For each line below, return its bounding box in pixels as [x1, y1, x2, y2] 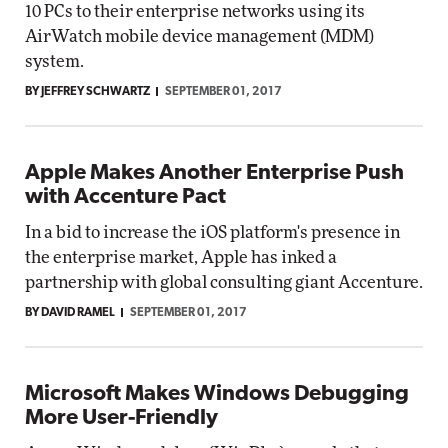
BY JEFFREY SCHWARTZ [25, 86, 150, 98]
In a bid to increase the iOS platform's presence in [25, 224, 400, 241]
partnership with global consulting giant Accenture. [25, 274, 423, 291]
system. [25, 53, 84, 70]
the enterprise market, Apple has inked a [25, 249, 337, 266]
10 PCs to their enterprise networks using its [25, 3, 365, 20]
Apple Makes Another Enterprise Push [25, 162, 404, 185]
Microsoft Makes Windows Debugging [25, 383, 409, 406]
